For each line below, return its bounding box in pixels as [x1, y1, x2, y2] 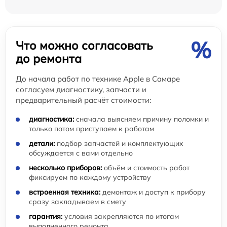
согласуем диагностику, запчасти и [16, 85, 146, 94]
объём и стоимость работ [102, 163, 190, 172]
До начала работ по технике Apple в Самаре [16, 74, 180, 84]
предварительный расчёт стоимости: [16, 95, 151, 105]
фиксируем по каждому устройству [29, 173, 151, 182]
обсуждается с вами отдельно [29, 148, 133, 158]
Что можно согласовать [16, 38, 153, 53]
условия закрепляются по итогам [62, 212, 179, 221]
